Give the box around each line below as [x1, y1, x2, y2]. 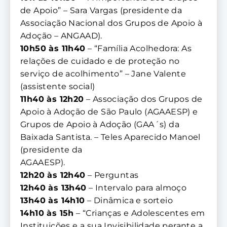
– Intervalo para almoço [86, 183, 187, 193]
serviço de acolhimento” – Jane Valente [20, 69, 186, 79]
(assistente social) [20, 82, 95, 92]
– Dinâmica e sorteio [85, 196, 173, 206]
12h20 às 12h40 [20, 170, 86, 180]
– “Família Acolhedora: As [85, 44, 192, 54]
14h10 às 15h [20, 208, 74, 218]
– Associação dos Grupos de [84, 94, 203, 104]
